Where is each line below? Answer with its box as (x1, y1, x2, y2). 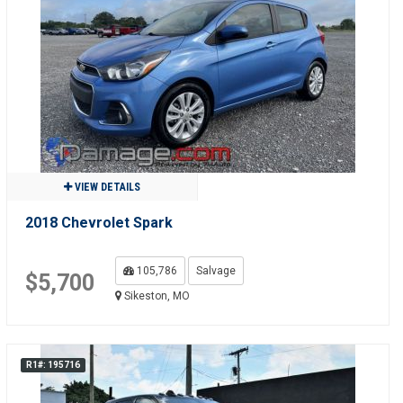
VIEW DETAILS (71, 181, 140, 193)
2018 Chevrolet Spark (24, 214, 173, 231)
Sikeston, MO (121, 290, 190, 302)
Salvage (195, 264, 236, 277)
